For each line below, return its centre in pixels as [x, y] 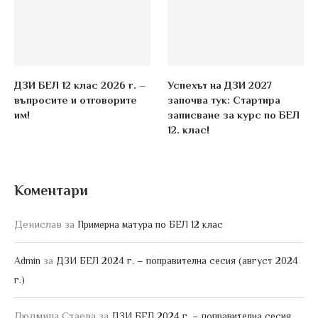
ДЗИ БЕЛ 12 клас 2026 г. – [80, 85]
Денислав [38, 224]
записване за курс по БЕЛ [234, 115]
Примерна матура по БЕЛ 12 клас [150, 225]
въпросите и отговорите [76, 100]
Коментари [51, 191]
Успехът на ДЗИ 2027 [220, 85]
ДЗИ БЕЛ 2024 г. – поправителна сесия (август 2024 [177, 261]
